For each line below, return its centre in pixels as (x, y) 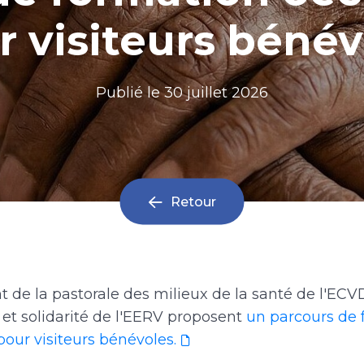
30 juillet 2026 (216, 93)
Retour (193, 201)
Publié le (130, 93)
